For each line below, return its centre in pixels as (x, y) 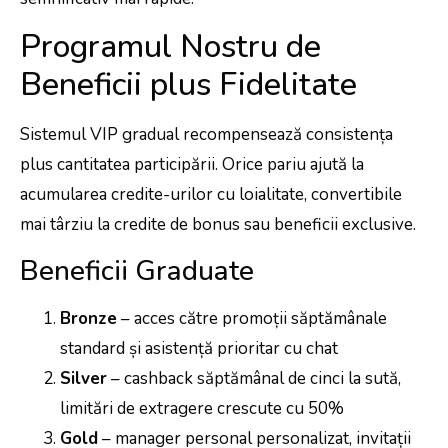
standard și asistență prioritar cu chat (199, 348)
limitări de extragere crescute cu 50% (202, 408)
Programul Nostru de (170, 47)
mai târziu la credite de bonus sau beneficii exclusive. (218, 225)
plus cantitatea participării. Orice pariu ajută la (192, 165)
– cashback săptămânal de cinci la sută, (254, 378)
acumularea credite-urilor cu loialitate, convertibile (211, 195)
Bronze (88, 318)
